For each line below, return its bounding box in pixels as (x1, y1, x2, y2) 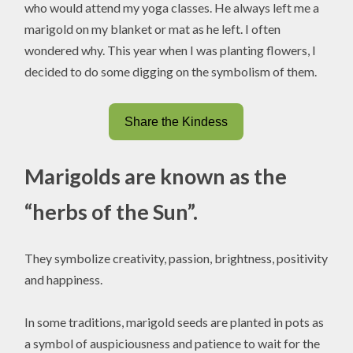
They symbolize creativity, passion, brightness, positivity (24, 250, 329, 266)
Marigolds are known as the (24, 162, 288, 189)
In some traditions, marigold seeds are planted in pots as (24, 314, 325, 330)
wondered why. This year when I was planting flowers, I (24, 42, 317, 58)
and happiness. (24, 271, 103, 287)
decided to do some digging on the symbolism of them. (24, 63, 318, 79)
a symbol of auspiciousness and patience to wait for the (24, 336, 321, 351)
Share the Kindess (124, 115, 229, 129)
